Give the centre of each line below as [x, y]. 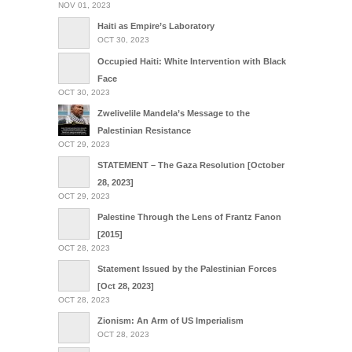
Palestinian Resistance [144, 130]
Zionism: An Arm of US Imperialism [170, 320]
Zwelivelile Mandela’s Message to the [174, 113]
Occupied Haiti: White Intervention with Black [192, 61]
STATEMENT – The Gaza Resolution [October [191, 165]
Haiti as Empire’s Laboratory [156, 26]
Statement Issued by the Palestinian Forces [187, 268]
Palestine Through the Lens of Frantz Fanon [189, 216]
